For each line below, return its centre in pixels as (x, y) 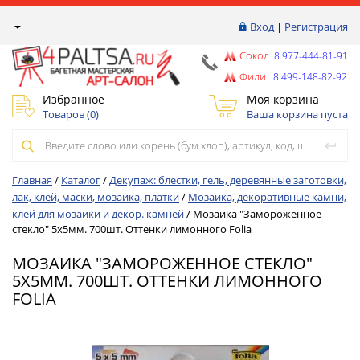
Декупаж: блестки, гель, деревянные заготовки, (228, 180)
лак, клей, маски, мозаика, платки (96, 197)
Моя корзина (282, 99)
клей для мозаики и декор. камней (98, 214)
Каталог (81, 180)
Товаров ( (66, 114)
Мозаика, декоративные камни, (267, 197)
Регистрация (316, 27)
